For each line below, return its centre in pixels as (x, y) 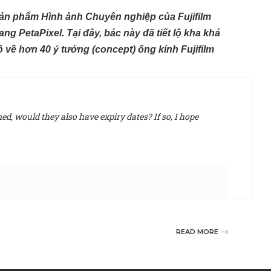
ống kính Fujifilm (176, 50)
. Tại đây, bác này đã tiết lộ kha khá (141, 33)
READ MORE (198, 232)
